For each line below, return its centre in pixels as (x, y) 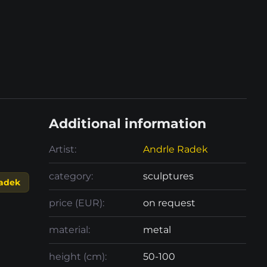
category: (71, 176)
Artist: (63, 149)
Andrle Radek (176, 149)
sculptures (169, 176)
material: (70, 230)
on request (170, 203)
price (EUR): (77, 203)
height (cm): (78, 257)
